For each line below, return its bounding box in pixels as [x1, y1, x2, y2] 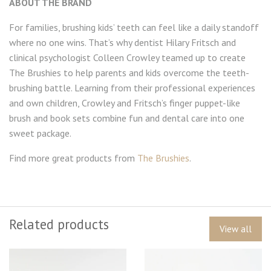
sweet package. [9, 126, 71, 139]
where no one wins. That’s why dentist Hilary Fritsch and [9, 36, 236, 48]
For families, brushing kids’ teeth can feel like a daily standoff [9, 21, 259, 33]
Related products [9, 215, 109, 233]
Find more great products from [9, 151, 137, 164]
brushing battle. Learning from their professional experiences [9, 81, 255, 94]
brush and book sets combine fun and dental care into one [9, 111, 244, 124]
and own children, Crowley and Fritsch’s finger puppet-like [9, 96, 240, 109]
